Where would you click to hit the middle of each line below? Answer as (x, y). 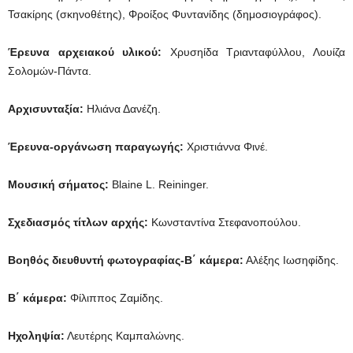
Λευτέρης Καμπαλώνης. (124, 335)
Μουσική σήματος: (58, 184)
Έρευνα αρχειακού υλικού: (85, 52)
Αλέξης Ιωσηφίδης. (291, 260)
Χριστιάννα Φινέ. (226, 146)
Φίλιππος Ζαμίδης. (115, 297)
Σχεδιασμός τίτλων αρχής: (78, 222)
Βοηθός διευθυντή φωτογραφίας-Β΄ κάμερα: (126, 260)
